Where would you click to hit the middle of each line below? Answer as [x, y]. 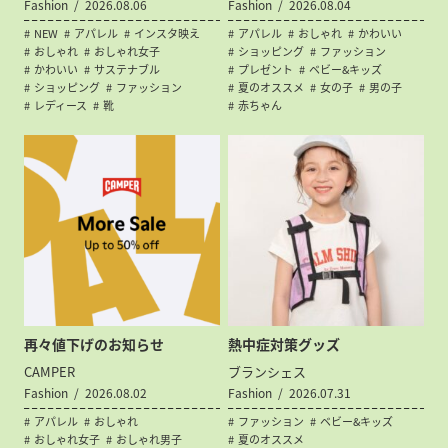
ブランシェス [267, 371]
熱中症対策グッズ [284, 343]
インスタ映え [167, 34]
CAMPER [50, 371]
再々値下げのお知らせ [94, 343]
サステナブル [127, 70]
